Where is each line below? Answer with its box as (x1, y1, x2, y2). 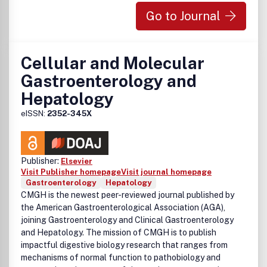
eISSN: (21, 109, 47, 118)
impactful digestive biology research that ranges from (21, 240, 228, 250)
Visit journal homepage (121, 167, 212, 176)
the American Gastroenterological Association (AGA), (21, 203, 225, 212)
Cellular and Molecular (21, 53, 204, 73)
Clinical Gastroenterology (135, 215, 234, 225)
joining (21, 215, 48, 225)
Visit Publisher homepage (21, 167, 121, 176)
